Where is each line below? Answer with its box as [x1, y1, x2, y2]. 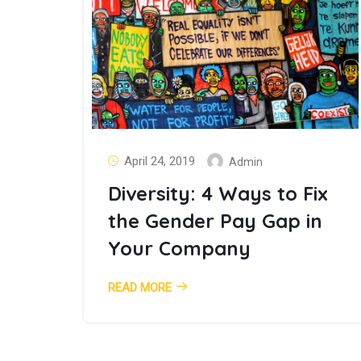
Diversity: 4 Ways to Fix [108, 180, 328, 205]
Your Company [108, 235, 251, 260]
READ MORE [108, 280, 172, 295]
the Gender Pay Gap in [108, 208, 322, 233]
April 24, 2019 [124, 154, 195, 169]
